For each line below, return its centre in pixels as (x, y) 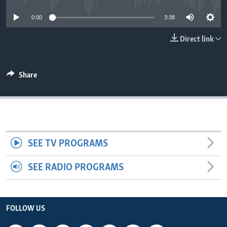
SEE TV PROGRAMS (68, 144)
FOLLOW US (26, 209)
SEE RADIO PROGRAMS (75, 168)
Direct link (197, 40)
